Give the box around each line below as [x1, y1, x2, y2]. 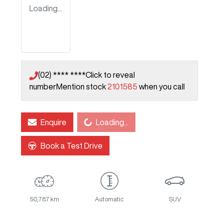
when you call [139, 83, 185, 91]
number [29, 83, 56, 91]
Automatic [95, 196, 124, 203]
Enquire [41, 118, 66, 127]
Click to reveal [86, 71, 135, 79]
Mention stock [56, 83, 108, 91]
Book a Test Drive [41, 142, 103, 150]
